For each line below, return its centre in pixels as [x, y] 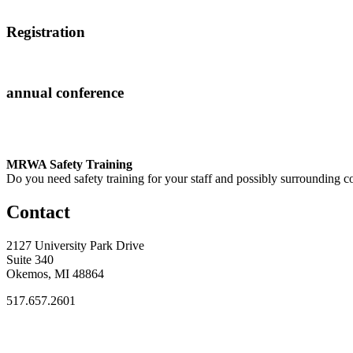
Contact [38, 212]
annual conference [65, 93]
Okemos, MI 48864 [55, 273]
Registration [46, 32]
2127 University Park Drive [75, 245]
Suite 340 [30, 259]
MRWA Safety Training [69, 164]
